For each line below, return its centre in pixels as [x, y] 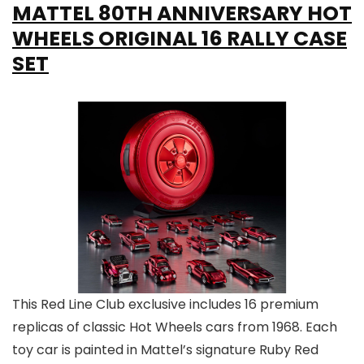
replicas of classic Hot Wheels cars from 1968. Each [175, 327]
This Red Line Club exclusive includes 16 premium [165, 304]
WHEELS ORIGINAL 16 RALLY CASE [180, 39]
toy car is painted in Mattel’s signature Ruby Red [165, 349]
